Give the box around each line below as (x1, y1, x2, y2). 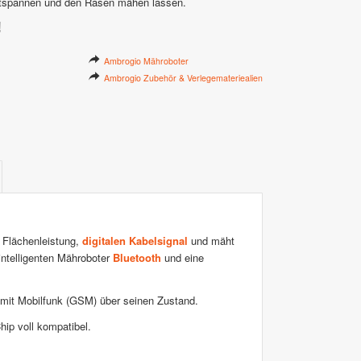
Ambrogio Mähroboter (104, 55, 189, 67)
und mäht (188, 233, 234, 249)
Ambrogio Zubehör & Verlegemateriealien (104, 72, 263, 84)
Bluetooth (113, 250, 161, 266)
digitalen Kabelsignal (82, 233, 188, 249)
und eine (161, 250, 204, 266)
